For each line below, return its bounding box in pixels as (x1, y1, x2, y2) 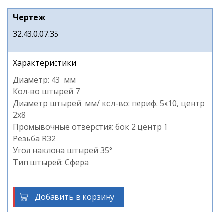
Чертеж (13, 12, 45, 23)
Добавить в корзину (35, 192, 114, 202)
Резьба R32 (13, 133, 55, 144)
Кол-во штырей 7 (13, 86, 80, 97)
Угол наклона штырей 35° (13, 145, 114, 156)
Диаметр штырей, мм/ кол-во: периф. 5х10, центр (13, 98, 205, 109)
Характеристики (13, 57, 76, 68)
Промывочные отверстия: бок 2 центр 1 (13, 121, 168, 132)
